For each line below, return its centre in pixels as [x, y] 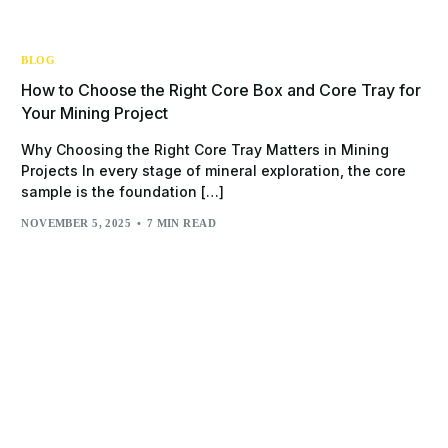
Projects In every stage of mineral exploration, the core [214, 170]
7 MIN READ [181, 223]
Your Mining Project [95, 112]
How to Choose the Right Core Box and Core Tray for [221, 89]
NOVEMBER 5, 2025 [76, 223]
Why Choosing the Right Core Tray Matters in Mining [205, 149]
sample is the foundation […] [123, 191]
